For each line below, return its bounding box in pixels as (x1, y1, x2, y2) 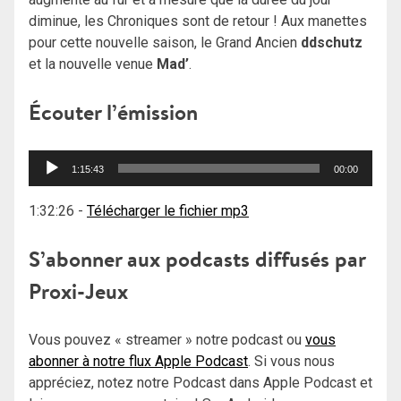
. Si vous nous (248, 352, 335, 370)
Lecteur (28, 150, 75, 168)
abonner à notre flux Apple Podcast (29, 352, 248, 370)
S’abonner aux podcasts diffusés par (29, 243, 365, 274)
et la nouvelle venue (29, 55, 157, 73)
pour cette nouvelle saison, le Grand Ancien (29, 33, 301, 51)
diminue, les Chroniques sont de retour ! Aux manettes (29, 12, 367, 30)
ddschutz (301, 33, 363, 51)
